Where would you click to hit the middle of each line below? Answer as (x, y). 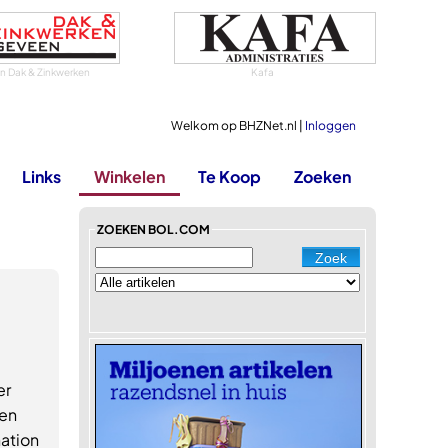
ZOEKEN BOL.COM (153, 229)
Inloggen (330, 125)
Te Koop (229, 176)
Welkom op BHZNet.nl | (238, 125)
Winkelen (129, 176)
